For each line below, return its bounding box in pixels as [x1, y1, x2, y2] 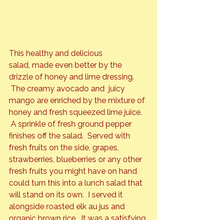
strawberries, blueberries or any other [9, 155, 144, 165]
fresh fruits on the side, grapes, [9, 143, 121, 153]
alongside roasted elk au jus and [9, 202, 127, 212]
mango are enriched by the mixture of [9, 96, 147, 106]
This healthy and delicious [9, 49, 105, 58]
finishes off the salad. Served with [9, 131, 132, 141]
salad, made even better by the [9, 60, 124, 70]
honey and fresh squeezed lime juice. [9, 108, 144, 117]
